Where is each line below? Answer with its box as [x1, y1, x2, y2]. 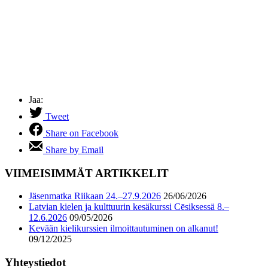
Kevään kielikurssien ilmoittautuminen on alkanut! [29, 223, 218, 234]
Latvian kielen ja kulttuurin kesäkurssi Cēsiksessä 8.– [29, 202, 229, 212]
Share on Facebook [45, 127, 118, 138]
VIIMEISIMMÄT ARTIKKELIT [5, 166, 169, 179]
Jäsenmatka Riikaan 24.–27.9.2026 [29, 191, 161, 202]
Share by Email [45, 144, 103, 155]
